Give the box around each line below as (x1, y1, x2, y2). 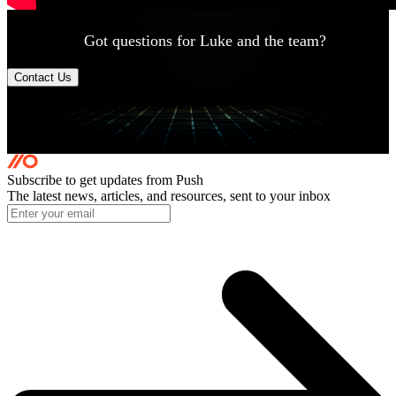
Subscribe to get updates (7, 171, 146, 187)
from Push (146, 171, 203, 187)
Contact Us (14, 70, 72, 84)
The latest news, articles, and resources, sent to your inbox (7, 187, 331, 203)
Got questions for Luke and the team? (83, 31, 326, 49)
